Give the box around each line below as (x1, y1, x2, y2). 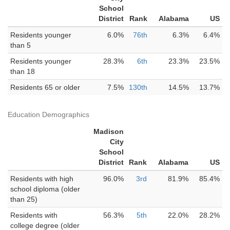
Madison (93, 127, 124, 136)
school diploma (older (10, 185, 80, 193)
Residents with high (10, 175, 73, 183)
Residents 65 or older (10, 83, 80, 91)
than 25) (10, 195, 37, 203)
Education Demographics (8, 110, 89, 119)
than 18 (10, 67, 35, 75)
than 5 (10, 41, 31, 49)
